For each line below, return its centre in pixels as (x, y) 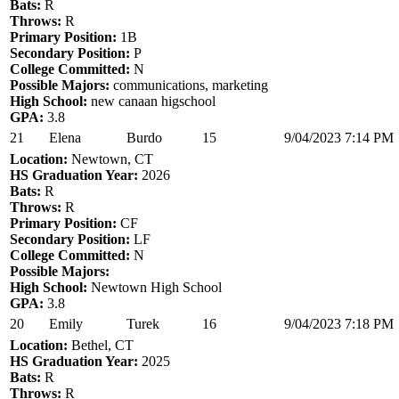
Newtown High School (155, 287)
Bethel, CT (101, 345)
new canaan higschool (151, 101)
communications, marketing (189, 85)
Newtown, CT (110, 159)
